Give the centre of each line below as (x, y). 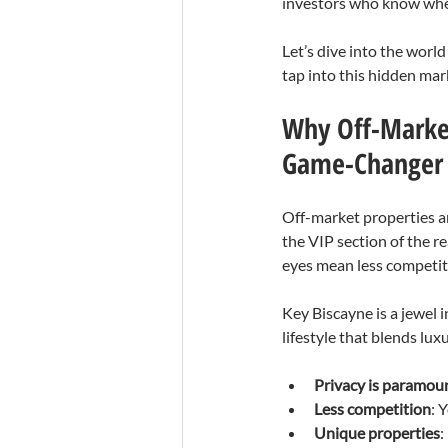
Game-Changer (362, 163)
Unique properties (377, 432)
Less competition (372, 408)
